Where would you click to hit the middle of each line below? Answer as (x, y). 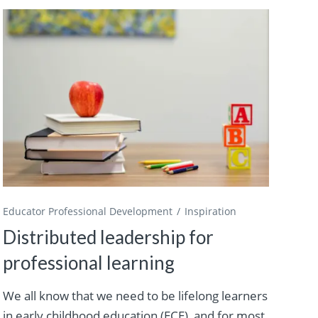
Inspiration (210, 212)
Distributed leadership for (108, 237)
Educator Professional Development (87, 212)
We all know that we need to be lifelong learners (135, 296)
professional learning (88, 263)
